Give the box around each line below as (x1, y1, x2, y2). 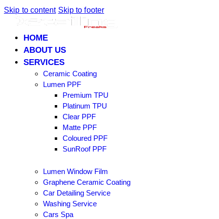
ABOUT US (23, 45, 66, 55)
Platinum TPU (63, 102, 107, 110)
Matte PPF (63, 123, 97, 131)
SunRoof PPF (63, 145, 107, 153)
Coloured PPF (63, 134, 108, 142)
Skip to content (4, 6, 56, 14)
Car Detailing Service (43, 188, 110, 197)
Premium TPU (63, 91, 109, 99)
